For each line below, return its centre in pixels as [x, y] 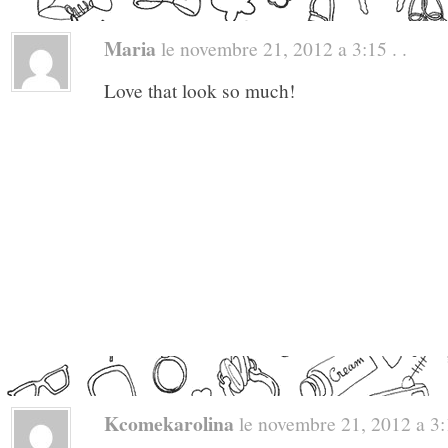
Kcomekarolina [169, 424]
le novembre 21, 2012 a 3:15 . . [281, 47]
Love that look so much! [199, 90]
